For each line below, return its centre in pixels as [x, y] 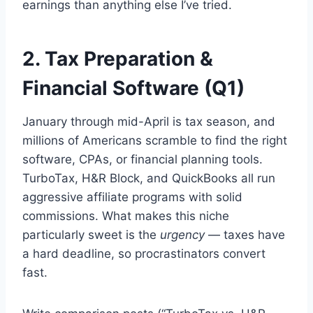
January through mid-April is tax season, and [149, 122]
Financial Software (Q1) [133, 88]
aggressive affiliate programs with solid [132, 197]
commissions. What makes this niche [126, 216]
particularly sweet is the [91, 235]
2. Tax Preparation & [118, 59]
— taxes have [245, 235]
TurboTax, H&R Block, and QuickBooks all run [149, 179]
